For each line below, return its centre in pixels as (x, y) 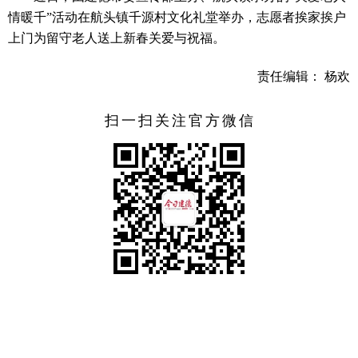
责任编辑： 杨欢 (304, 76)
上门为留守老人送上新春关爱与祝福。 (117, 38)
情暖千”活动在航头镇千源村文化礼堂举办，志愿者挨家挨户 (177, 17)
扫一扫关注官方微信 (180, 120)
